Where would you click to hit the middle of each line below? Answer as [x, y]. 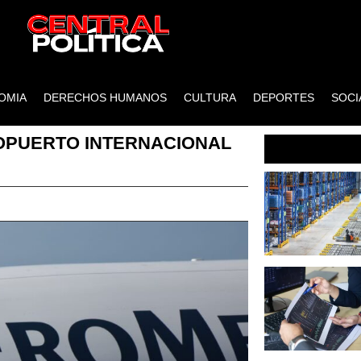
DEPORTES [284, 98]
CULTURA [210, 98]
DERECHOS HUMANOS [106, 98]
